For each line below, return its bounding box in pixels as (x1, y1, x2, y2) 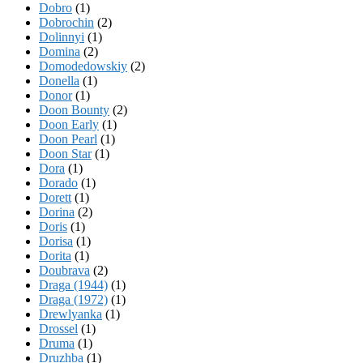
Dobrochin (39, 15, 94, 29)
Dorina (39, 204, 75, 219)
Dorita (39, 248, 71, 263)
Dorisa (39, 233, 73, 248)
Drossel (39, 321, 78, 335)
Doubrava (39, 263, 90, 277)
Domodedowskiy (39, 58, 127, 73)
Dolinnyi (39, 29, 84, 44)
